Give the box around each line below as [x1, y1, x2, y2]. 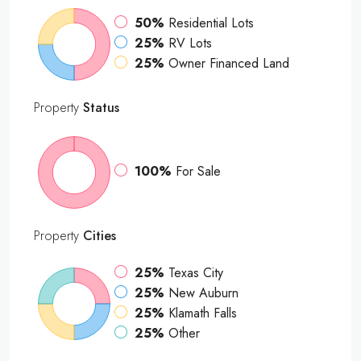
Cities [79, 226, 116, 245]
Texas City [168, 263, 223, 282]
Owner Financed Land [168, 54, 289, 73]
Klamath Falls [168, 303, 237, 322]
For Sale [176, 162, 221, 181]
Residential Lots [168, 14, 254, 33]
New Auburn [168, 283, 239, 302]
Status [79, 98, 119, 117]
